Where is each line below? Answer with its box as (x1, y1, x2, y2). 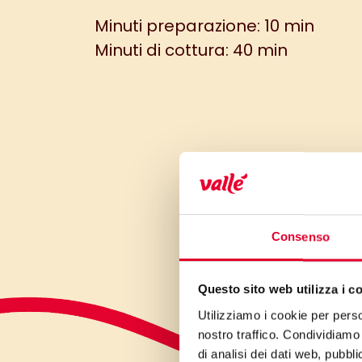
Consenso (271, 229, 330, 244)
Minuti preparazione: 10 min (95, 15, 314, 37)
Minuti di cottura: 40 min (95, 39, 288, 61)
